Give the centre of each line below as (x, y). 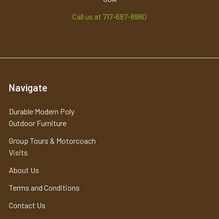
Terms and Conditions (44, 187)
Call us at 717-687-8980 (109, 16)
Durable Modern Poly (42, 111)
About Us (24, 170)
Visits (18, 152)
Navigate (28, 87)
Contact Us (27, 205)
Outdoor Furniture (38, 123)
